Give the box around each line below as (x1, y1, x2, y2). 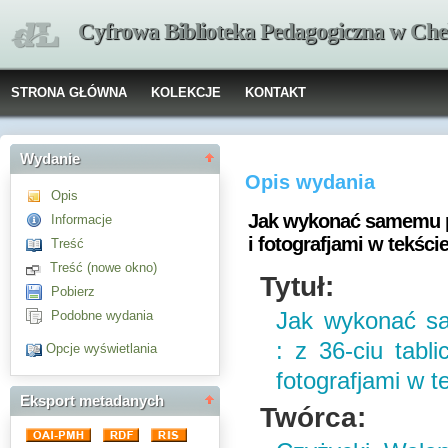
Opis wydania (245, 171, 376, 193)
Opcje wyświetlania (46, 341, 157, 357)
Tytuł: (260, 270, 335, 302)
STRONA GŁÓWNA (11, 85, 127, 100)
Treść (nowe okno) (50, 260, 157, 275)
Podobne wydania (51, 308, 153, 323)
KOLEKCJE (151, 85, 221, 100)
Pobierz (51, 284, 95, 299)
